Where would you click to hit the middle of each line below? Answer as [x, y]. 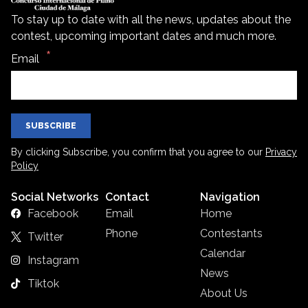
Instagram [53, 260]
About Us [223, 293]
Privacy [281, 152]
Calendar [222, 253]
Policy [25, 165]
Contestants [231, 233]
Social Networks [55, 197]
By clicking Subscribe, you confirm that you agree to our [138, 152]
